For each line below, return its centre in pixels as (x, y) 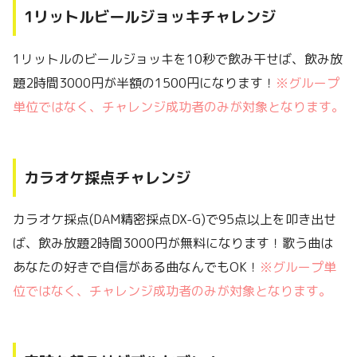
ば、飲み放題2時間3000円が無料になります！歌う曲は (173, 243)
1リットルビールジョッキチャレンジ (150, 17)
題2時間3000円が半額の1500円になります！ (144, 82)
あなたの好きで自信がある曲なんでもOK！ (136, 267)
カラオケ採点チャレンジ (107, 177)
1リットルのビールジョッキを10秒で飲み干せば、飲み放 (178, 59)
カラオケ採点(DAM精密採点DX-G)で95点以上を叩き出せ (175, 220)
